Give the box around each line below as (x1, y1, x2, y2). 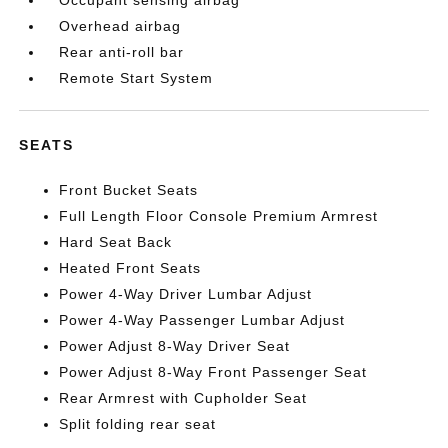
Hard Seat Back (59, 234, 173, 250)
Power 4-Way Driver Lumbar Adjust (59, 286, 313, 302)
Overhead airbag (59, 18, 182, 34)
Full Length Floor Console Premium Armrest (59, 208, 379, 224)
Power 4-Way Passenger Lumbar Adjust (59, 312, 346, 328)
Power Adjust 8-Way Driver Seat (59, 338, 291, 354)
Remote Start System (59, 70, 214, 86)
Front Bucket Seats (59, 182, 199, 198)
